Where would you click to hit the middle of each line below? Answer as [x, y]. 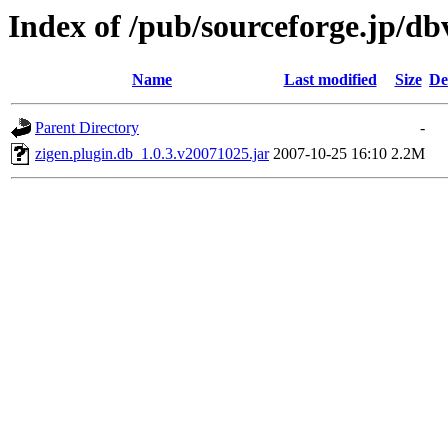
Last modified [330, 80]
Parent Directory [87, 128]
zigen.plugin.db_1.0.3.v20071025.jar [152, 154]
